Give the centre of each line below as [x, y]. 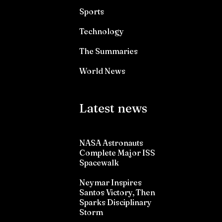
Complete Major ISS [117, 153]
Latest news [113, 108]
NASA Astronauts [111, 143]
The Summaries [109, 51]
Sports [92, 12]
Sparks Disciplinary [115, 202]
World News [102, 71]
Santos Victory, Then [117, 193]
